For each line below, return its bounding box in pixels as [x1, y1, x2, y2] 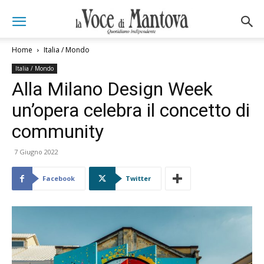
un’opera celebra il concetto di [12, 99, 250, 121]
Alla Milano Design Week [12, 78, 213, 100]
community [12, 120, 104, 143]
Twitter [126, 174, 151, 183]
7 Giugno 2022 [14, 147, 58, 156]
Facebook [42, 174, 75, 183]
